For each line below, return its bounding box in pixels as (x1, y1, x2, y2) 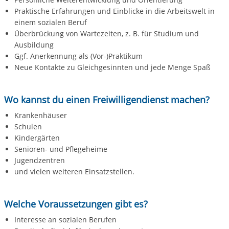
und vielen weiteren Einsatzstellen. (14, 167, 134, 177)
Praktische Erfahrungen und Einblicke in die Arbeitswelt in (14, 6, 215, 16)
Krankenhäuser (14, 110, 67, 121)
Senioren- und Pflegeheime (14, 144, 107, 154)
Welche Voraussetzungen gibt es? (4, 198, 148, 211)
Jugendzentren (14, 155, 65, 166)
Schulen (14, 122, 42, 132)
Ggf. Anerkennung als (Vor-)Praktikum (14, 51, 143, 61)
